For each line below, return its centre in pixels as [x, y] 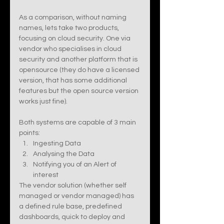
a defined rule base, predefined [71, 206]
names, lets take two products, [70, 28]
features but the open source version [79, 91]
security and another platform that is [79, 59]
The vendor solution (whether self [73, 185]
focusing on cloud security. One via [75, 38]
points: [29, 133]
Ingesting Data [58, 143]
